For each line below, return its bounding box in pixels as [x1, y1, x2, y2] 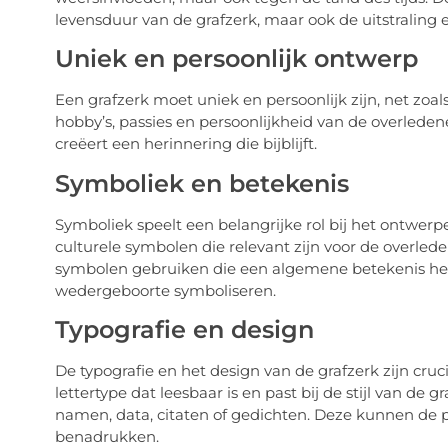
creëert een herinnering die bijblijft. [54, 134, 317, 154]
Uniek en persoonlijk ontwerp [54, 44, 418, 74]
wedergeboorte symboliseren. [54, 280, 276, 300]
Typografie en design [54, 314, 314, 344]
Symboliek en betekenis [54, 168, 349, 198]
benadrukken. [54, 426, 159, 446]
